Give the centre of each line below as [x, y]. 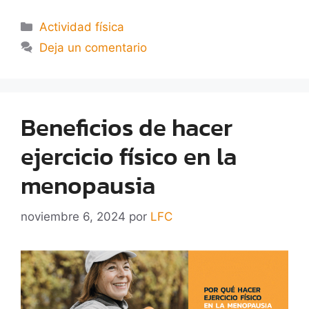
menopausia [88, 186]
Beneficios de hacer [127, 128]
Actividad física [82, 27]
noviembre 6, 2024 [73, 216]
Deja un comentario [93, 48]
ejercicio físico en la [129, 157]
